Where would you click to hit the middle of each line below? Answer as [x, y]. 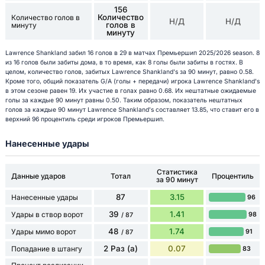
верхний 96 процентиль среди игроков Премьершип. [85, 119]
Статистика [177, 172]
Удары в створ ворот [47, 215]
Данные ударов [38, 176]
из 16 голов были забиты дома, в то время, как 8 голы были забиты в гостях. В [124, 62]
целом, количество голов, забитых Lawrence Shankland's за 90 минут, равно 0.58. [129, 72]
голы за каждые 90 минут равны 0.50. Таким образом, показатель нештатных [124, 100]
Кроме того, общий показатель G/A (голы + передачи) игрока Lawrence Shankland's [132, 81]
